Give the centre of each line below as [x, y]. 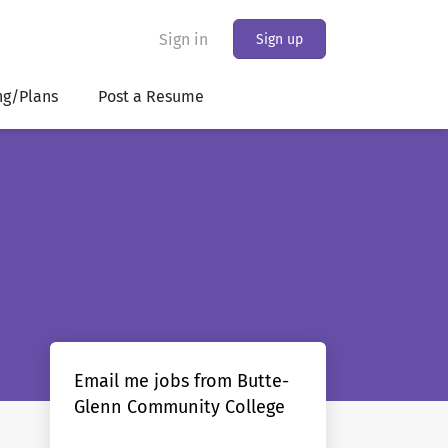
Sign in [183, 39]
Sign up [279, 39]
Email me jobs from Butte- [181, 381]
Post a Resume [151, 96]
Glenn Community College [179, 407]
